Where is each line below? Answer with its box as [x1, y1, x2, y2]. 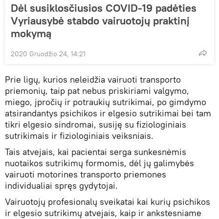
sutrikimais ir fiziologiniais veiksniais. [5, 130, 153, 142]
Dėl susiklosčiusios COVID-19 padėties [11, 1, 197, 15]
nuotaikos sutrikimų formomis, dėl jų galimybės [5, 157, 194, 169]
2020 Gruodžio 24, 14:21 [11, 49, 86, 59]
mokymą [11, 26, 51, 41]
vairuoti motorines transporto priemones [5, 169, 166, 180]
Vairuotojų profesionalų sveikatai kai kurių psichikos [5, 196, 210, 208]
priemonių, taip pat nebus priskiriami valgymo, [5, 85, 189, 97]
